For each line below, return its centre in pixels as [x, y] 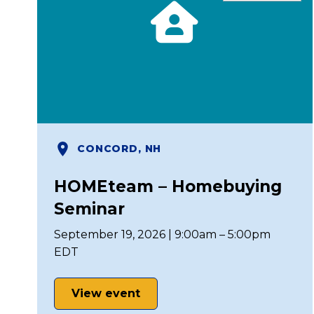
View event [106, 293]
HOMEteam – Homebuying [168, 186]
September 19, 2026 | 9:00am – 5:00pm [162, 234]
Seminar [89, 209]
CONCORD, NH [120, 149]
